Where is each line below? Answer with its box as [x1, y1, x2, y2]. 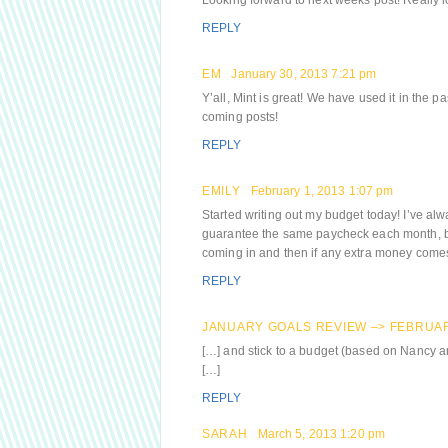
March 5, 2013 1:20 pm [257, 427, 386, 441]
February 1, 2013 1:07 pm [250, 184, 394, 198]
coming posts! [202, 110, 279, 124]
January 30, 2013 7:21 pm [231, 67, 377, 81]
